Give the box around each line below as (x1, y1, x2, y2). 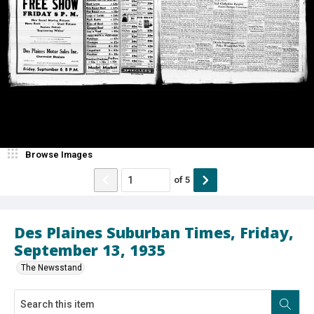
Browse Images (25, 149, 93, 160)
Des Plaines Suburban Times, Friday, (14, 221, 294, 243)
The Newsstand (21, 262, 82, 273)
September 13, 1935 (14, 239, 166, 260)
